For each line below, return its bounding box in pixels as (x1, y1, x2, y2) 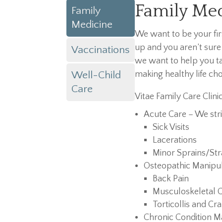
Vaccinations (71, 44, 130, 56)
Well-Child (71, 69, 121, 82)
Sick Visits (153, 122, 190, 133)
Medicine (71, 19, 113, 31)
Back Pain (153, 174, 189, 184)
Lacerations (153, 135, 197, 146)
